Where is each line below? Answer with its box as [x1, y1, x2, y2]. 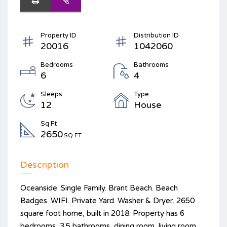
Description [20, 159, 69, 170]
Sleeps [41, 90, 62, 98]
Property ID [41, 31, 77, 40]
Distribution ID [134, 31, 179, 40]
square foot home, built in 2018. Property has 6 [20, 208, 184, 218]
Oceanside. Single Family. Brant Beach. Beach [20, 183, 178, 193]
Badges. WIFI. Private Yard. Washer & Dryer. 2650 [20, 196, 195, 205]
